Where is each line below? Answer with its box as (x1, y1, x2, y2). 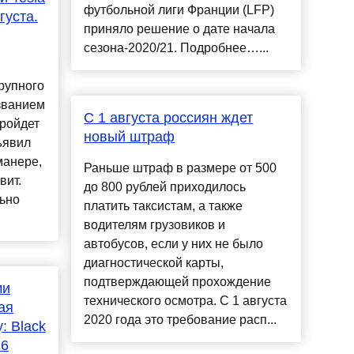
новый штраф (84, 129, 175, 145)
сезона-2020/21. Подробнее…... (84, 41, 269, 55)
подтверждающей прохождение (84, 275, 272, 289)
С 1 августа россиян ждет (84, 110, 254, 126)
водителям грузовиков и (84, 218, 226, 232)
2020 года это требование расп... (84, 313, 277, 327)
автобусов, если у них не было (84, 237, 264, 251)
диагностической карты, (84, 256, 224, 270)
